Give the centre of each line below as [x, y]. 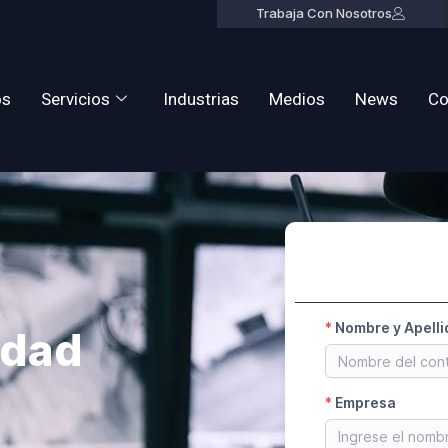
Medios [297, 100]
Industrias [201, 100]
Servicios [76, 100]
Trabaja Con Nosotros [323, 13]
